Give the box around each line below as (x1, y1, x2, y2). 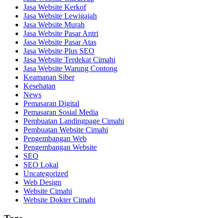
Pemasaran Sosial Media (23, 108, 98, 116)
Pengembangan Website (23, 143, 97, 151)
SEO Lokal (23, 160, 58, 169)
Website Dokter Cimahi (23, 195, 95, 204)
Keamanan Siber (23, 73, 74, 81)
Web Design (23, 178, 61, 186)
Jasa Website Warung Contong (23, 64, 117, 73)
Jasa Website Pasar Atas (23, 37, 96, 46)
